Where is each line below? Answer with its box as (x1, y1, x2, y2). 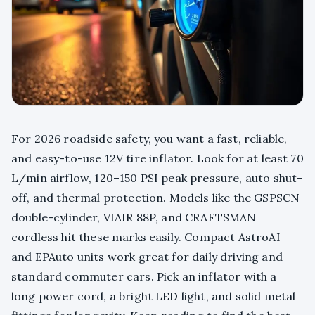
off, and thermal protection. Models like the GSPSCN (11, 190, 300, 205)
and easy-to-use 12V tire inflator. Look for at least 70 (11, 150, 304, 165)
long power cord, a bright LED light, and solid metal (11, 288, 296, 303)
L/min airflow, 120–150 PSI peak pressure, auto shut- (11, 170, 303, 185)
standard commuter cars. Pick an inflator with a (11, 269, 277, 283)
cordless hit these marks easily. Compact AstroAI (11, 229, 281, 244)
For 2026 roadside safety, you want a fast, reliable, (11, 131, 288, 146)
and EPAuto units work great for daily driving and (11, 249, 283, 264)
